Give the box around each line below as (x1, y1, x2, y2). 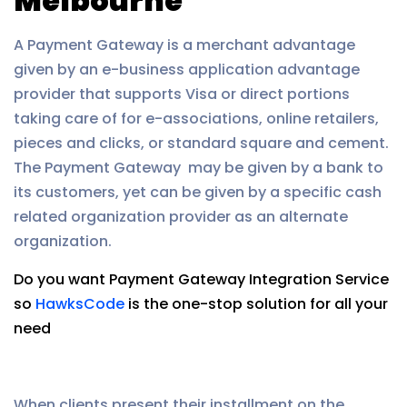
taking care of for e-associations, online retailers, (14, 108, 379, 129)
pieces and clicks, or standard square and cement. (14, 133, 389, 154)
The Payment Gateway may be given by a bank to (14, 157, 383, 178)
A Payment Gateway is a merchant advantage (14, 35, 355, 55)
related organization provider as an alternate (14, 206, 348, 227)
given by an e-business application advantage (14, 59, 360, 80)
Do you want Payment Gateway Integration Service (14, 269, 389, 290)
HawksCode (35, 293, 124, 314)
